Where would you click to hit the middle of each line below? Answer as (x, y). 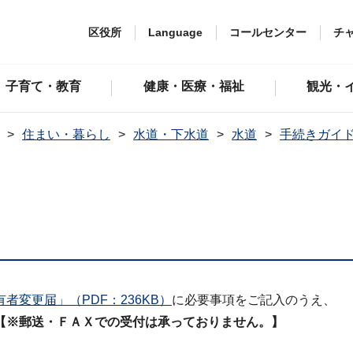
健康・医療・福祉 (194, 86)
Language (175, 32)
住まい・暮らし (66, 134)
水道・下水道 (171, 134)
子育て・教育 (43, 86)
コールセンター (268, 32)
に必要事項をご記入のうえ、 (254, 300)
